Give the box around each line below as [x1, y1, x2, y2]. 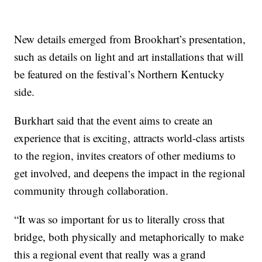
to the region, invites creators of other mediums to [14, 147, 236, 163]
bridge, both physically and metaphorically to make [14, 229, 244, 244]
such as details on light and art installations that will [14, 49, 244, 64]
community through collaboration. [14, 182, 169, 198]
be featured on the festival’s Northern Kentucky [14, 66, 225, 81]
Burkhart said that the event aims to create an [14, 112, 213, 127]
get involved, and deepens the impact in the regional [14, 165, 246, 180]
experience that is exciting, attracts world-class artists [14, 130, 245, 145]
